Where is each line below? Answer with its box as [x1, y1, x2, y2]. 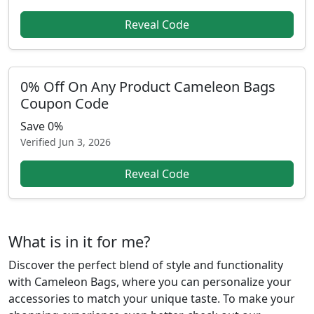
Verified [20, 135, 59, 149]
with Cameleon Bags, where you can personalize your [8, 274, 292, 289]
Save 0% [20, 118, 63, 134]
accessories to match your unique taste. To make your [8, 291, 295, 306]
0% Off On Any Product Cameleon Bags [20, 77, 275, 96]
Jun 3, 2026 [59, 135, 111, 149]
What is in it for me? [8, 231, 150, 252]
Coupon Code [20, 94, 109, 113]
